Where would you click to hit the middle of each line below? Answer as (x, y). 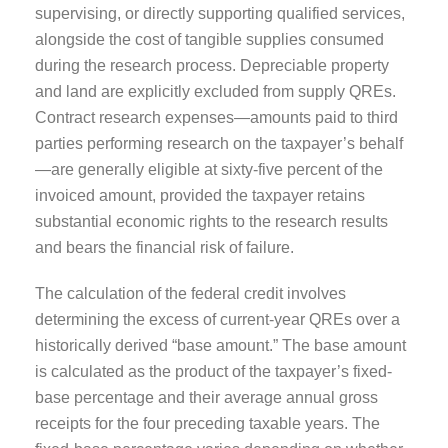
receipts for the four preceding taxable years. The (207, 423)
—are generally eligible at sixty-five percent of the (209, 169)
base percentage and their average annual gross (206, 397)
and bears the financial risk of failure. (164, 247)
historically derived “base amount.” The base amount (220, 345)
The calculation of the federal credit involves (190, 293)
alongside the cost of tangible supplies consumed (209, 39)
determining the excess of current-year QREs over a (217, 319)
